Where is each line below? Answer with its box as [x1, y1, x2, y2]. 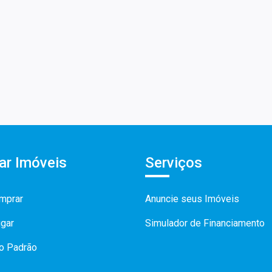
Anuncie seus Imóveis [145, 193, 239, 205]
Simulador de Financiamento [145, 217, 265, 229]
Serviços [145, 154, 202, 172]
